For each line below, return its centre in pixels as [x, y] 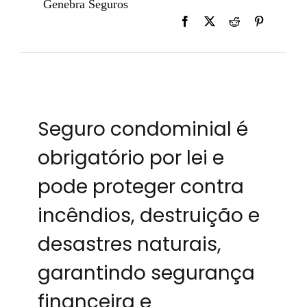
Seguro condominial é [143, 129]
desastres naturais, [129, 244]
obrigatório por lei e [131, 158]
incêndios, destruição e [148, 215]
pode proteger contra [140, 186]
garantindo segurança [146, 273]
